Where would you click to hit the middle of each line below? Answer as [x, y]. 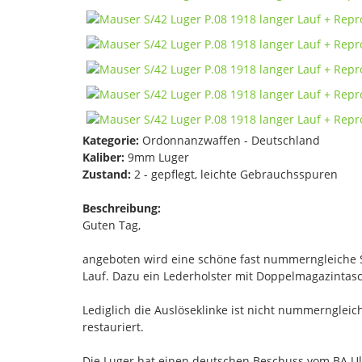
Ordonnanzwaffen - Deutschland [229, 140]
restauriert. [113, 326]
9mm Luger [157, 157]
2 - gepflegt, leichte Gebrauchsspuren [234, 174]
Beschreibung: [122, 208]
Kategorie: [111, 140]
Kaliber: [103, 157]
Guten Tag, [112, 225]
